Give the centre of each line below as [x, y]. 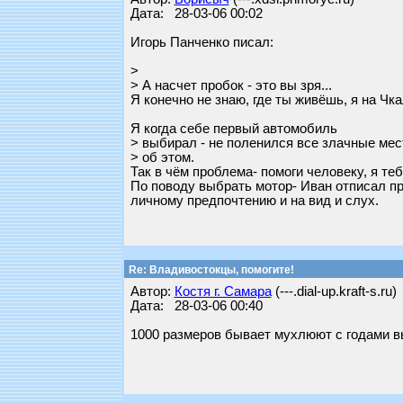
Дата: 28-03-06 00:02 [196, 13]
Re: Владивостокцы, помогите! [210, 270]
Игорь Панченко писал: [201, 42]
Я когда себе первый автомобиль [233, 129]
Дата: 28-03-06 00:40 [196, 306]
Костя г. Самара [223, 291]
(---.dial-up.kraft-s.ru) [334, 291]
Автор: [152, 291]
